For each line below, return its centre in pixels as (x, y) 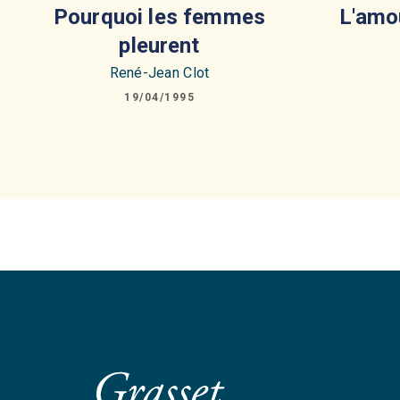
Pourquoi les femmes (159, 17)
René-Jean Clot (159, 72)
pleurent (159, 45)
